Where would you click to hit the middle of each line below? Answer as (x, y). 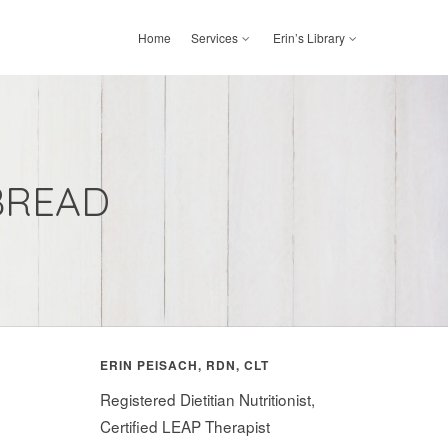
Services (214, 37)
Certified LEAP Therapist (184, 426)
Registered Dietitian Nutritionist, (207, 399)
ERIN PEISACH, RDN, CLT (184, 365)
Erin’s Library (309, 37)
